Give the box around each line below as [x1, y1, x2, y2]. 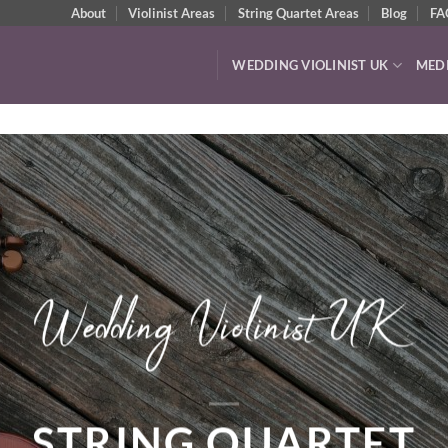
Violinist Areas [128, 5, 216, 21]
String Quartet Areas [237, 5, 359, 21]
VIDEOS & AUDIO [38, 385, 442, 442]
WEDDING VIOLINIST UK [232, 57, 389, 73]
